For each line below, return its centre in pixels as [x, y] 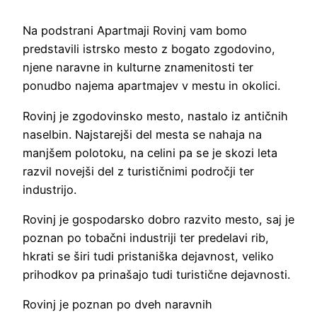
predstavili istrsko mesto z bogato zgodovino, [149, 49]
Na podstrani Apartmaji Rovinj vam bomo [135, 31]
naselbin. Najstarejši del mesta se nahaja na [142, 134]
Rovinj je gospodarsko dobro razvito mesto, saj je [158, 219]
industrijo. [50, 189]
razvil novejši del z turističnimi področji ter [138, 171]
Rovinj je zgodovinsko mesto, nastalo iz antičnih [155, 116]
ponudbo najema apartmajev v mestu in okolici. [151, 86]
